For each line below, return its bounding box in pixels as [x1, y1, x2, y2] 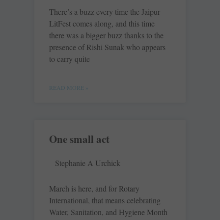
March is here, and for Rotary [49, 183, 139, 194]
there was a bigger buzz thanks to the [49, 30, 164, 41]
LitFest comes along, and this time [49, 18, 155, 29]
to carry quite [49, 54, 90, 64]
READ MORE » [49, 83, 88, 92]
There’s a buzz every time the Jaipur [49, 6, 160, 17]
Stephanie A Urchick [55, 158, 120, 168]
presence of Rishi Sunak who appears [49, 42, 165, 53]
